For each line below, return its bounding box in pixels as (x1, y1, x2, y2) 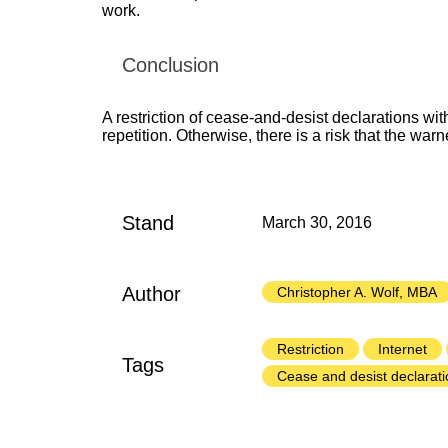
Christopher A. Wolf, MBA (276, 283, 437, 300)
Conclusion (122, 53, 219, 76)
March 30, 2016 (261, 214, 372, 232)
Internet (377, 341, 427, 358)
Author (122, 283, 181, 306)
